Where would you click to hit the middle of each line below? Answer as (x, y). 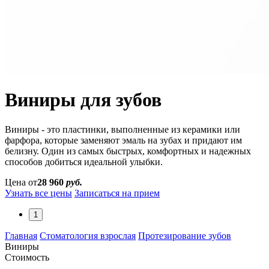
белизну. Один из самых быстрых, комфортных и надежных (128, 151)
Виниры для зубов (83, 100)
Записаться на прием (117, 193)
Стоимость (27, 257)
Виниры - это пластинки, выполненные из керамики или (122, 129)
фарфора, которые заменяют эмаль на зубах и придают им (123, 140)
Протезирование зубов (185, 235)
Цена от (21, 182)
